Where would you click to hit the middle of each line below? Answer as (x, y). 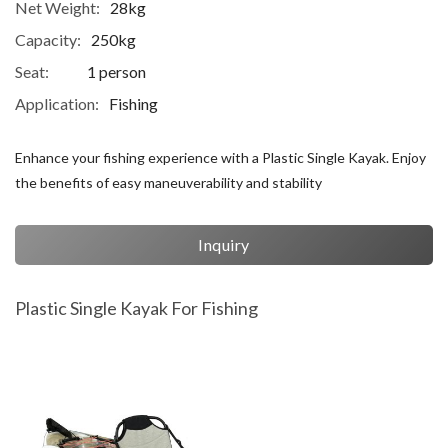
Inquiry (224, 244)
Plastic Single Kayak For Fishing (136, 308)
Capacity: (48, 39)
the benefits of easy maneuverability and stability (168, 182)
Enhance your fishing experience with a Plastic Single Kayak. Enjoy (220, 157)
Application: (57, 103)
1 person (116, 71)
